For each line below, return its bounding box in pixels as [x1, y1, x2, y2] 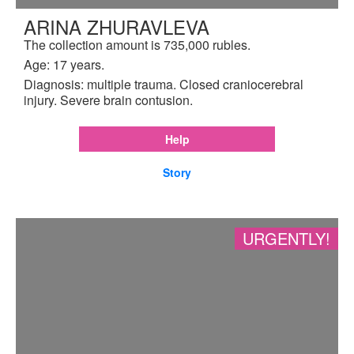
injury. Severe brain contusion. [24, 90, 193, 109]
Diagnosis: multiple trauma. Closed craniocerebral [24, 74, 303, 93]
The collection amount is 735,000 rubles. [24, 35, 250, 54]
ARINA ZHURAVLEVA [24, 12, 209, 40]
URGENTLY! [243, 226, 330, 250]
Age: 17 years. [24, 55, 104, 73]
